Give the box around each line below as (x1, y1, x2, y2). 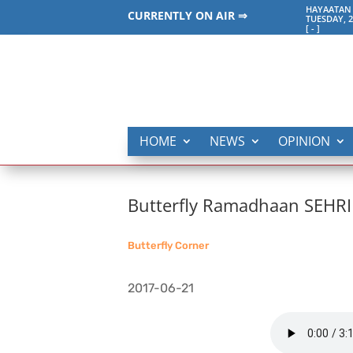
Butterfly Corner (128, 240, 209, 252)
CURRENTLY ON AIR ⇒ (128, 8, 247, 23)
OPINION (278, 132, 330, 150)
